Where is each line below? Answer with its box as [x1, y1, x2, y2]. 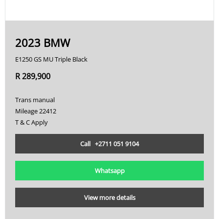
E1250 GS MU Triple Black [15, 54, 88, 64]
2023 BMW [15, 35, 70, 50]
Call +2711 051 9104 [80, 139, 139, 148]
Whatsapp [94, 166, 125, 175]
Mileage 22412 [15, 106, 56, 115]
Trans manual [15, 95, 55, 104]
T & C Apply [15, 117, 48, 127]
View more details [84, 193, 135, 202]
